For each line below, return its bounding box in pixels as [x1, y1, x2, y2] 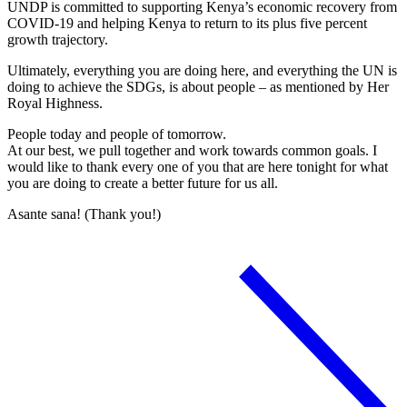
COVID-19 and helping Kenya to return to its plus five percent [7, 15, 367, 31]
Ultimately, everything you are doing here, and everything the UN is [7, 62, 397, 78]
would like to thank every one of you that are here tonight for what [7, 158, 388, 174]
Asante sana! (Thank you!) [7, 205, 164, 222]
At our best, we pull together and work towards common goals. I [7, 142, 377, 158]
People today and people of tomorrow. [7, 125, 226, 142]
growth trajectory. [7, 31, 108, 47]
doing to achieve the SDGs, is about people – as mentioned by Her [7, 78, 389, 94]
